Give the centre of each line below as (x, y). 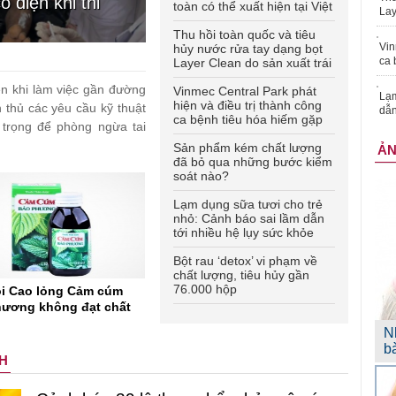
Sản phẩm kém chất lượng (247, 148)
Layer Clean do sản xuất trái (252, 63)
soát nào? (201, 176)
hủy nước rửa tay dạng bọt (248, 49)
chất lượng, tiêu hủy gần (241, 275)
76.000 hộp (205, 289)
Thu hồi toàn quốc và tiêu (244, 35)
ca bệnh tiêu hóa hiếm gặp (248, 120)
